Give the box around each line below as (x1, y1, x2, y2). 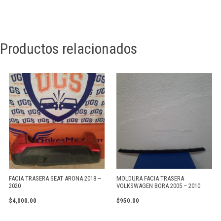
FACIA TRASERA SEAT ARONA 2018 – (9, 174, 101, 182)
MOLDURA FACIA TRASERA (116, 174, 184, 182)
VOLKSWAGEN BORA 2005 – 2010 (116, 182, 200, 189)
